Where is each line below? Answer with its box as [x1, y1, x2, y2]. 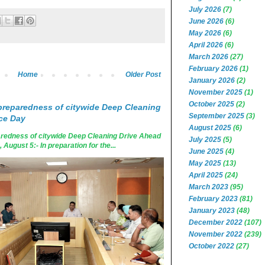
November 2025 [189, 88, 243, 96]
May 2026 [189, 29, 221, 37]
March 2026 [189, 53, 228, 61]
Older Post [125, 70, 161, 79]
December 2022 [189, 218, 243, 227]
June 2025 [189, 147, 224, 156]
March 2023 [189, 183, 228, 191]
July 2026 [189, 5, 221, 14]
